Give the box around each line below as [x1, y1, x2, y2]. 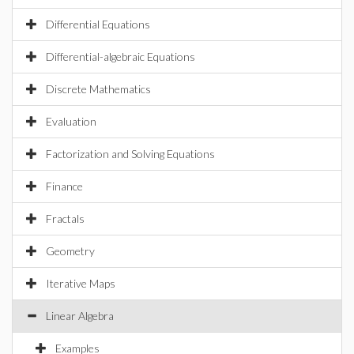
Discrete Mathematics [46, 82, 151, 96]
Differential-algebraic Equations [46, 50, 195, 63]
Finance [46, 179, 83, 193]
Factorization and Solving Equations [46, 147, 215, 160]
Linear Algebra [46, 309, 114, 322]
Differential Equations [46, 17, 150, 31]
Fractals [46, 212, 85, 225]
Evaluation [46, 115, 96, 128]
